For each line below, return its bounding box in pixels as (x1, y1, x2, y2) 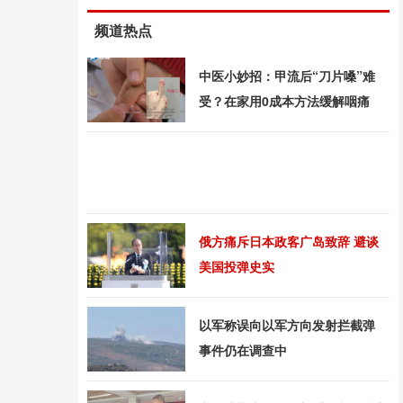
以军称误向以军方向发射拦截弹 (199, 316, 375, 334)
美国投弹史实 (199, 257, 274, 275)
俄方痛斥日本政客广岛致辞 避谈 (199, 232, 379, 250)
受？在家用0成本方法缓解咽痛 (199, 92, 370, 110)
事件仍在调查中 (199, 341, 287, 359)
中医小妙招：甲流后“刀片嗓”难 (199, 67, 375, 85)
